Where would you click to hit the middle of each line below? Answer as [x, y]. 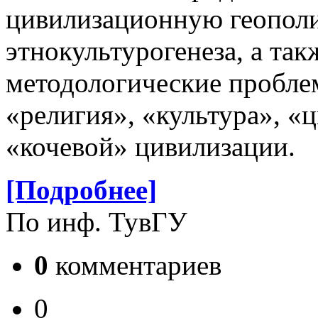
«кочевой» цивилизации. [150, 146]
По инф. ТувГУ [97, 221]
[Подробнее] [81, 190]
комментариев [135, 265]
